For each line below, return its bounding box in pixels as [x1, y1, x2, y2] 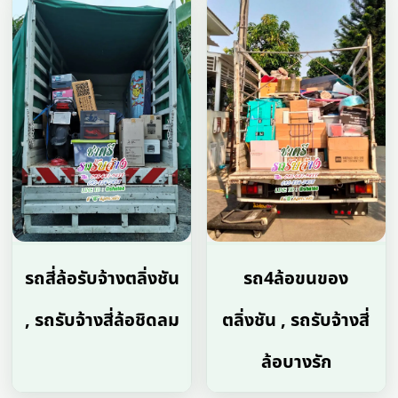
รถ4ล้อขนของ [243, 265, 349, 292]
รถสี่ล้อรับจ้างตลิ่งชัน [24, 265, 179, 292]
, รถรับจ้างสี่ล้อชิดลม [24, 306, 179, 334]
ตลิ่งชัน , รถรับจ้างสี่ [222, 306, 370, 334]
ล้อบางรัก [260, 348, 331, 376]
